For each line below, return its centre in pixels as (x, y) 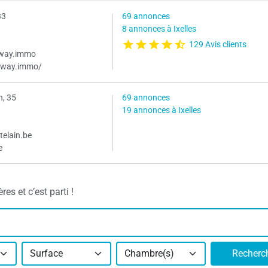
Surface (46, 253)
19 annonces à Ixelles (161, 111)
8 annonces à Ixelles (159, 29)
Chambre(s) (149, 253)
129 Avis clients (217, 44)
